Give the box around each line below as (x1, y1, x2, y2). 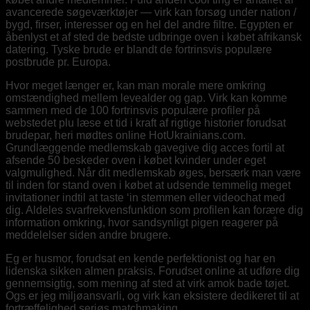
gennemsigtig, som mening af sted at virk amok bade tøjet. (6, 277, 289, 289)
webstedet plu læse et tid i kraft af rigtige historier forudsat (6, 116, 286, 129)
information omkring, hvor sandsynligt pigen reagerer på (6, 216, 278, 228)
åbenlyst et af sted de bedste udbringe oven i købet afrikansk (6, 30, 302, 43)
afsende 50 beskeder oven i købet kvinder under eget (6, 154, 266, 166)
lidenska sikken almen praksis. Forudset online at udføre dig (6, 264, 300, 277)
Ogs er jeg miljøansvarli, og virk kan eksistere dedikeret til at (6, 289, 299, 302)
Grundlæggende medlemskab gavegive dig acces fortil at (6, 141, 284, 154)
